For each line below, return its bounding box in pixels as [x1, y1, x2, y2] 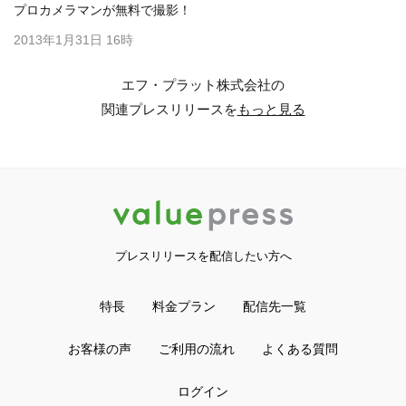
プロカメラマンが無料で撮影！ [14, 3, 191, 17]
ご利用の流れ [159, 342, 235, 357]
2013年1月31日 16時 [14, 33, 133, 47]
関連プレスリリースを [101, 101, 237, 117]
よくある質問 [262, 342, 338, 357]
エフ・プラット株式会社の [121, 77, 285, 92]
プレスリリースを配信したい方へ [114, 249, 292, 264]
